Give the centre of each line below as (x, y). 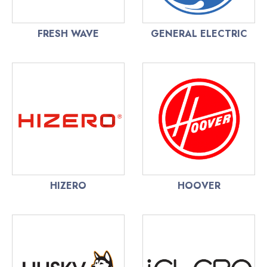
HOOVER (199, 186)
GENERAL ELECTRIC (199, 34)
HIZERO (68, 186)
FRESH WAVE (68, 34)
